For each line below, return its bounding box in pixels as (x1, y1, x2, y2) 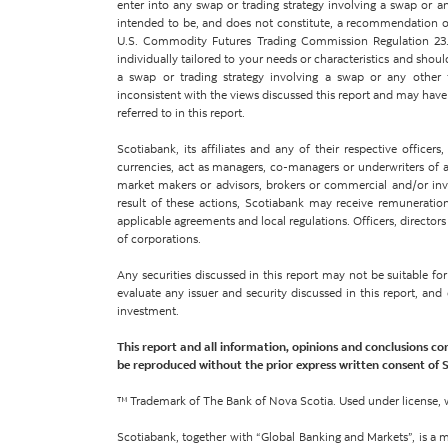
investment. (117, 303, 179, 318)
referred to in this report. (117, 105, 245, 120)
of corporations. (117, 231, 201, 246)
